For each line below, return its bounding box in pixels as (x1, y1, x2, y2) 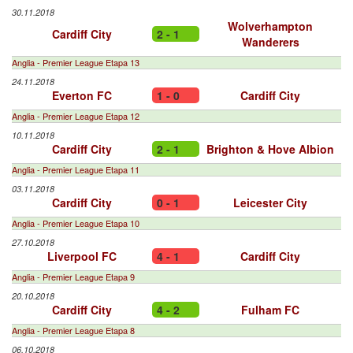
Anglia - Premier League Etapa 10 (12, 217, 139, 229)
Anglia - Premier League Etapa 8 (12, 324, 135, 336)
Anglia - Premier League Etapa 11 (12, 163, 139, 176)
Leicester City (233, 195, 307, 210)
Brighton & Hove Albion (206, 141, 334, 157)
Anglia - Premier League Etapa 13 (12, 56, 139, 69)
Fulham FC (241, 302, 299, 318)
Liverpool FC (47, 248, 117, 264)
